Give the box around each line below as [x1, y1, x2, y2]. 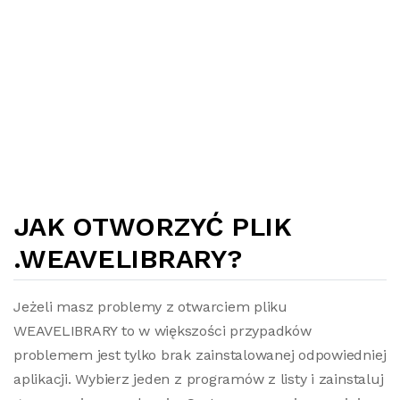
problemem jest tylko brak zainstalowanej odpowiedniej [13, 346, 387, 363]
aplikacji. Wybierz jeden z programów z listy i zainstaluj [13, 371, 384, 387]
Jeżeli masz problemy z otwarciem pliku [13, 298, 287, 315]
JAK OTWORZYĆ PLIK [13, 211, 292, 242]
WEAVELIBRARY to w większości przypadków [13, 322, 312, 339]
